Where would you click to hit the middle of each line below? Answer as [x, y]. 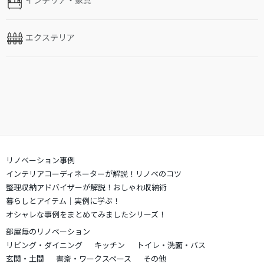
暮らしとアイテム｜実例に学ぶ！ [63, 201]
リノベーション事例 [40, 160]
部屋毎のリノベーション [48, 232]
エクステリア [50, 37]
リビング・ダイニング [44, 245]
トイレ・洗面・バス [171, 245]
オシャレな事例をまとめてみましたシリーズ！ [86, 214]
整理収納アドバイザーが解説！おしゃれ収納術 [86, 187]
